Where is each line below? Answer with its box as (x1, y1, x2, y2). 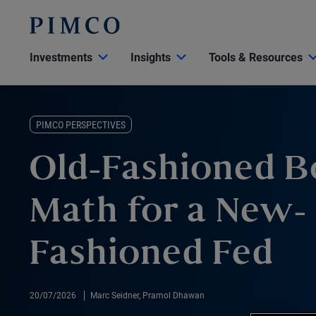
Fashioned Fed (30, 241, 274, 271)
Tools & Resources (209, 51, 303, 64)
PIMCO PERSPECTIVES (36, 119, 126, 130)
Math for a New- (30, 198, 307, 229)
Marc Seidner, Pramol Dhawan (90, 291, 205, 300)
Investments (30, 51, 92, 64)
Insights (130, 51, 171, 64)
